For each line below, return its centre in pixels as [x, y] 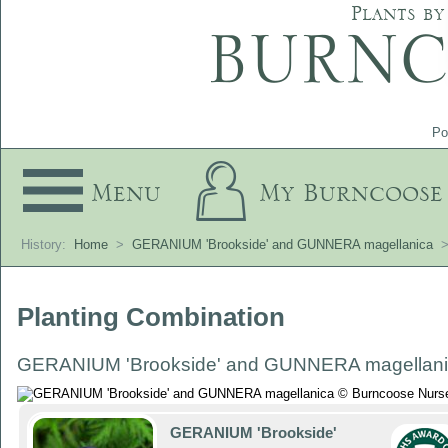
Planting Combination [151, 317]
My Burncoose [351, 191]
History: [45, 244]
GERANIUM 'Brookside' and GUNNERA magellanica [282, 244]
